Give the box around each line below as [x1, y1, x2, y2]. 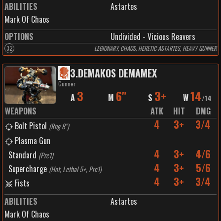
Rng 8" [51, 121, 67, 131]
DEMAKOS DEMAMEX [77, 66, 157, 80]
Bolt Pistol [15, 120, 47, 132]
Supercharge [8, 163, 47, 175]
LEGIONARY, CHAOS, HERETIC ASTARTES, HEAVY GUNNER [94, 44, 217, 52]
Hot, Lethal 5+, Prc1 [51, 164, 100, 174]
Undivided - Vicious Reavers [110, 31, 195, 42]
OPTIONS [4, 31, 34, 42]
